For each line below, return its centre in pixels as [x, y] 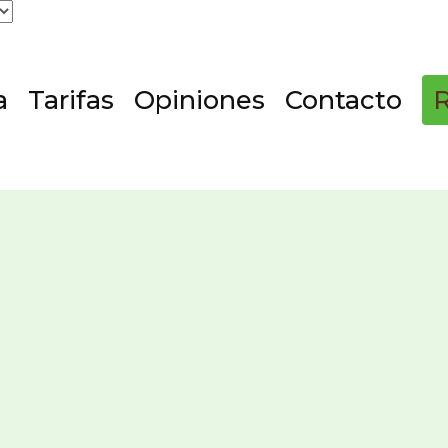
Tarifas [71, 99]
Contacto [343, 99]
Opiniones [199, 99]
